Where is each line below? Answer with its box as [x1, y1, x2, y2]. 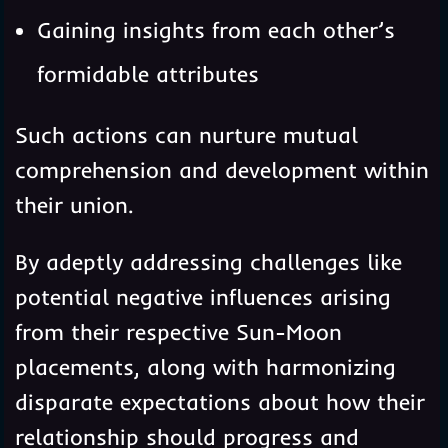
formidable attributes [36, 59, 259, 88]
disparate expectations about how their [14, 387, 425, 416]
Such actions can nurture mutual [14, 120, 358, 149]
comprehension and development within [14, 155, 429, 184]
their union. [14, 190, 133, 219]
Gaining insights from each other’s [36, 15, 395, 44]
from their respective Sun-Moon [14, 317, 342, 346]
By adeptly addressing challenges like [14, 247, 402, 276]
